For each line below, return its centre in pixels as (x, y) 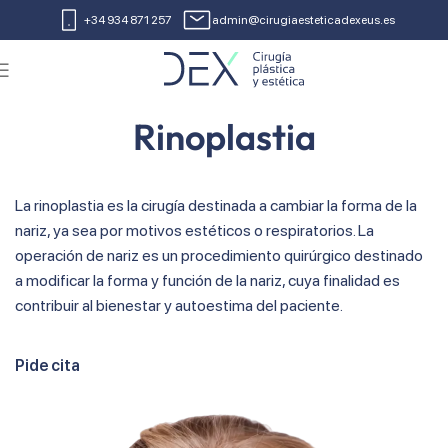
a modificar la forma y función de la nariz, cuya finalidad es (207, 281)
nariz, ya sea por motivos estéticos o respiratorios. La (194, 231)
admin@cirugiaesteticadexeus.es (303, 19)
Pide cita (47, 366)
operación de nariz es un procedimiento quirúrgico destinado (219, 256)
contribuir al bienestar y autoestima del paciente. (179, 306)
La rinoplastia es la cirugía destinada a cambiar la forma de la (216, 206)
